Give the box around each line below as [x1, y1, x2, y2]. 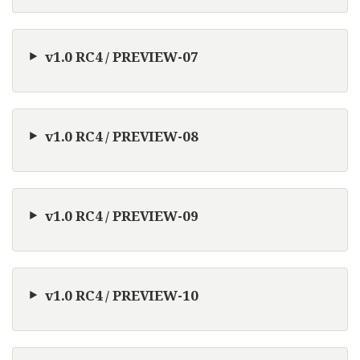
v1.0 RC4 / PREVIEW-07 [45, 47, 198, 66]
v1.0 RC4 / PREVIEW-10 [45, 285, 198, 305]
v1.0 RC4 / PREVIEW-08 [45, 126, 198, 145]
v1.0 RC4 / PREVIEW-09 [45, 206, 198, 225]
